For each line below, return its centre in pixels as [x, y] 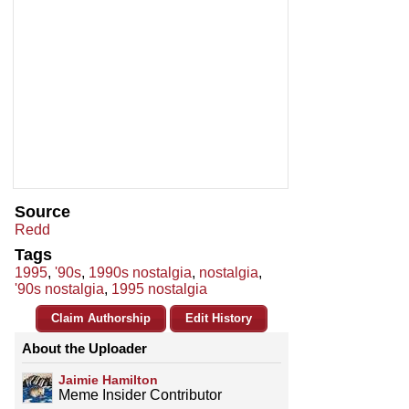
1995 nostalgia [159, 289]
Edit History [219, 319]
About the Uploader [84, 349]
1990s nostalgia [140, 273]
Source [42, 212]
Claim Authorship [101, 319]
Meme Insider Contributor [140, 395]
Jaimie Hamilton [108, 380]
